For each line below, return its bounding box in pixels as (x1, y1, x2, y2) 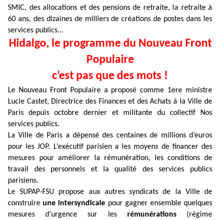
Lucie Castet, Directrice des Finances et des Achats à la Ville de (8, 98, 212, 106)
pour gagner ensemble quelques (105, 199, 213, 207)
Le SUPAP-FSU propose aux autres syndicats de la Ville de (8, 188, 212, 196)
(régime (176, 211, 213, 219)
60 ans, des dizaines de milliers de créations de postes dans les (8, 15, 212, 23)
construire (8, 199, 43, 207)
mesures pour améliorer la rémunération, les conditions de (8, 154, 212, 162)
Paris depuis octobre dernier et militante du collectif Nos (8, 109, 212, 117)
